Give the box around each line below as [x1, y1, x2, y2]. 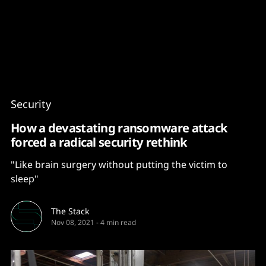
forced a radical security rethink [11, 134, 188, 150]
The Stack [51, 205, 89, 217]
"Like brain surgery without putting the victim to [11, 158, 227, 171]
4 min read [100, 217, 136, 227]
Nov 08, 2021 [51, 217, 94, 227]
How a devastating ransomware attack [11, 119, 228, 136]
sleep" [11, 172, 39, 185]
